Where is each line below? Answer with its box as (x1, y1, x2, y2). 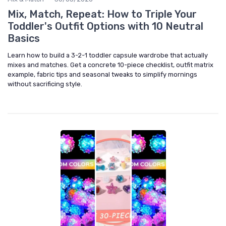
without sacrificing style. (8, 80, 82, 88)
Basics (8, 32, 40, 44)
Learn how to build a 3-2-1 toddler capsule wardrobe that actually (8, 51, 208, 59)
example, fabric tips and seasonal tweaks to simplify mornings (8, 70, 197, 78)
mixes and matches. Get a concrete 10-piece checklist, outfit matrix (8, 61, 213, 69)
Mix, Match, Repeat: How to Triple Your (8, 8, 197, 20)
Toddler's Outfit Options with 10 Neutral (8, 20, 203, 32)
